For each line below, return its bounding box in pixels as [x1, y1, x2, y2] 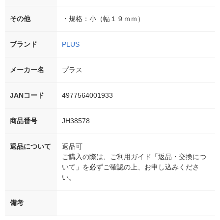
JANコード [10, 91, 44, 100]
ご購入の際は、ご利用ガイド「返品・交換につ [62, 153, 206, 161]
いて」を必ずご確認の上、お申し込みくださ [62, 163, 199, 171]
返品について [10, 142, 51, 151]
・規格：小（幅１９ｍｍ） [62, 15, 144, 23]
